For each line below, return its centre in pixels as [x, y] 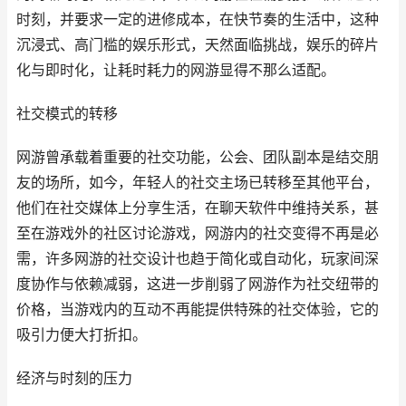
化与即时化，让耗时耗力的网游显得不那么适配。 [176, 70]
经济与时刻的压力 [74, 378]
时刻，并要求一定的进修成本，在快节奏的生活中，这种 [198, 19]
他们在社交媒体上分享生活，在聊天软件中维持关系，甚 [198, 208]
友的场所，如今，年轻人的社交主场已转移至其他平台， [198, 183]
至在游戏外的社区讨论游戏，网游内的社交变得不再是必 [198, 233]
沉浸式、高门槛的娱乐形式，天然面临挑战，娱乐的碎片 [198, 45]
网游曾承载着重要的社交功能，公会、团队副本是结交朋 [198, 157]
